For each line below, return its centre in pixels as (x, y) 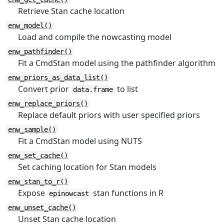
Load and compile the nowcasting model (95, 37)
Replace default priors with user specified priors (109, 115)
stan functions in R (127, 193)
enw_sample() (32, 129)
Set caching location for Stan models (87, 167)
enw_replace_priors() (48, 103)
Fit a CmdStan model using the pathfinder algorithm (117, 63)
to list (126, 89)
